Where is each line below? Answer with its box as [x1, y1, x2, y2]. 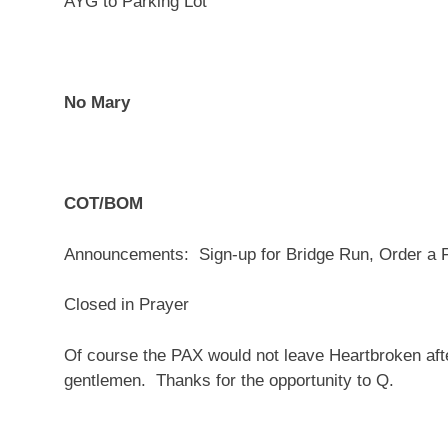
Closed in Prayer [64, 295, 189, 315]
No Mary [64, 93, 130, 113]
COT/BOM [64, 194, 143, 214]
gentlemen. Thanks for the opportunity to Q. [64, 370, 394, 390]
